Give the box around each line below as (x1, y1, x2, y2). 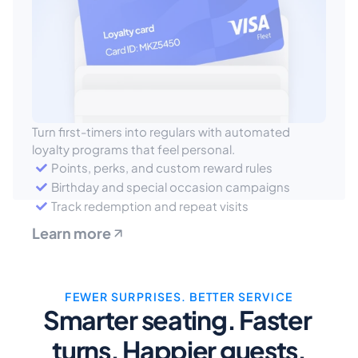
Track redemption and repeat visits (51, 198, 249, 213)
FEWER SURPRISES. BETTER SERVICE (65, 289, 293, 304)
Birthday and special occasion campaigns (51, 179, 290, 194)
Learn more (32, 224, 111, 242)
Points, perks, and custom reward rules (51, 160, 272, 175)
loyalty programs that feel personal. (32, 141, 235, 157)
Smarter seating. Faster (42, 304, 312, 336)
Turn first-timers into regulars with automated (32, 124, 290, 139)
